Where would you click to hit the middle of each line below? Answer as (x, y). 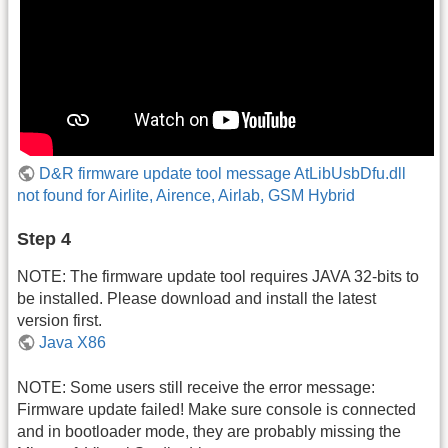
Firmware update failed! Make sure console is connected (216, 409)
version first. (59, 321)
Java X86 (73, 343)
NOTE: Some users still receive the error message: (196, 387)
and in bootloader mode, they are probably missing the (209, 431)
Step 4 (44, 239)
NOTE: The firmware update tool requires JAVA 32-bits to (218, 277)
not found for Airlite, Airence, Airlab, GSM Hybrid (186, 196)
